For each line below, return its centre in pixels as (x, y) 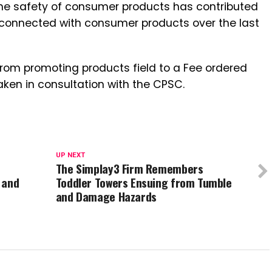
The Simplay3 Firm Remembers (129, 168)
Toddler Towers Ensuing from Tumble (144, 182)
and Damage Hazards (106, 196)
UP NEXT (70, 155)
